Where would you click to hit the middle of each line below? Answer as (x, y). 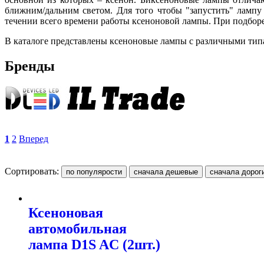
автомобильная (77, 229)
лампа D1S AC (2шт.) (94, 245)
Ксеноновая (66, 213)
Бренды (30, 66)
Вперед (34, 138)
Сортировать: (33, 171)
